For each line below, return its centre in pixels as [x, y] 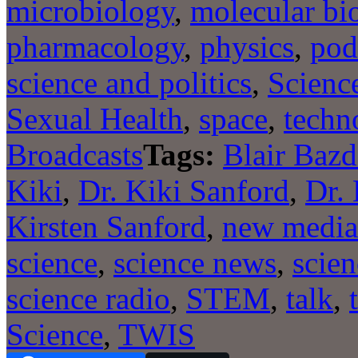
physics [247, 46]
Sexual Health [95, 118]
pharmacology [95, 46]
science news [195, 262]
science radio [88, 298]
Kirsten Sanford [106, 226]
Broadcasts [75, 154]
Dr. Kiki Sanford [184, 190]
